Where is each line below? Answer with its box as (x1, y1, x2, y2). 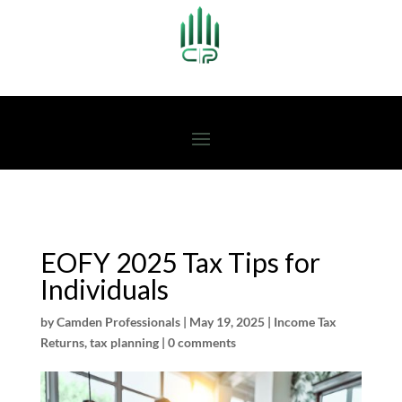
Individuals (39, 273, 169, 305)
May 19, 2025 (188, 314, 265, 329)
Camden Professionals (56, 314, 180, 329)
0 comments (167, 335, 236, 350)
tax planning (89, 335, 159, 350)
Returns (39, 335, 84, 350)
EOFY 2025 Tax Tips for (39, 246, 320, 278)
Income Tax (273, 314, 336, 329)
